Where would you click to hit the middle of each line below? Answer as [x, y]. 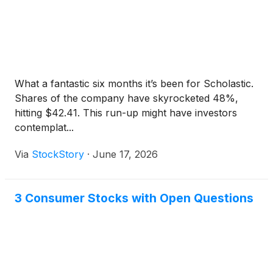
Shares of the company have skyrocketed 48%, [126, 98]
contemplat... [44, 127]
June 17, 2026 [125, 154]
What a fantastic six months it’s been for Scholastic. [134, 83]
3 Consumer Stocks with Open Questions [134, 198]
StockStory [58, 154]
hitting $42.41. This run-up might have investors [126, 113]
